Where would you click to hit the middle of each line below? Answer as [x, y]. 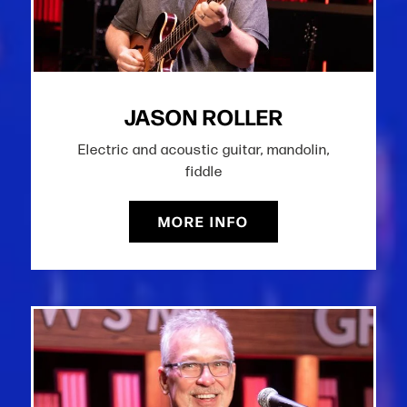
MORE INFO [203, 222]
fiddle [203, 172]
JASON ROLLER [203, 116]
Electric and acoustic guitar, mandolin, [203, 150]
